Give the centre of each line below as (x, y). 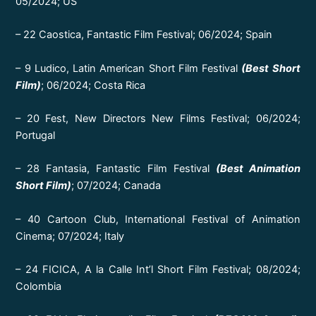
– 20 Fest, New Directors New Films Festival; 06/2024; (158, 119)
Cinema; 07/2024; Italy (70, 236)
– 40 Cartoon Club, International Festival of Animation (158, 219)
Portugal (36, 136)
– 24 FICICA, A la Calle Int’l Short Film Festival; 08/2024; (158, 270)
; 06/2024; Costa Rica (93, 85)
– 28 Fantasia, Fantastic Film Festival (116, 169)
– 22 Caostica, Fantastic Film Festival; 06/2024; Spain (144, 35)
